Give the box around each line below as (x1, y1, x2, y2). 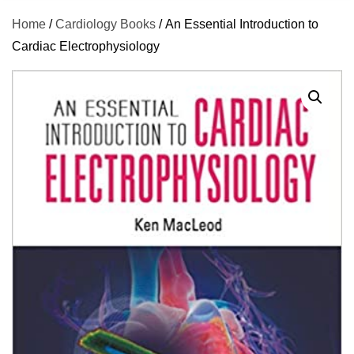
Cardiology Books (55, 17, 156, 31)
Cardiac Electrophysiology (12, 40, 160, 53)
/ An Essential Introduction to (156, 17, 318, 31)
